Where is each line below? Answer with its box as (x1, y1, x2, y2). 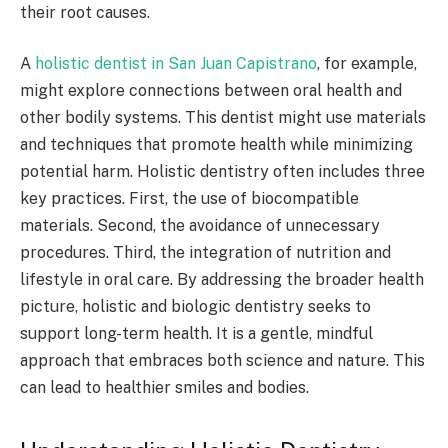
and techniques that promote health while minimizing (20, 135, 413, 155)
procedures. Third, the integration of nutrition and (20, 243, 391, 263)
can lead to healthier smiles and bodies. (20, 378, 309, 398)
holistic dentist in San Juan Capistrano (35, 54, 317, 74)
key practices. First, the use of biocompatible (20, 189, 359, 209)
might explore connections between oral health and (20, 81, 402, 101)
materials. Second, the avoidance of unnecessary (20, 216, 380, 236)
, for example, (317, 54, 417, 74)
